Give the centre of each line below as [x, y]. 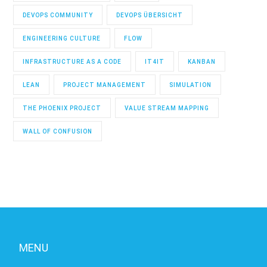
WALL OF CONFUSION [58, 132]
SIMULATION [191, 85]
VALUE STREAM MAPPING [167, 108]
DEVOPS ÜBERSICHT [150, 15]
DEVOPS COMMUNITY [58, 15]
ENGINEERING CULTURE [62, 39]
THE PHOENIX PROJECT [62, 108]
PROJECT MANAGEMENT [105, 85]
